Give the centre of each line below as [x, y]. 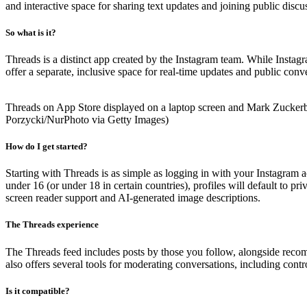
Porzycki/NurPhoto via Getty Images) [87, 119]
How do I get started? [47, 147]
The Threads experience [52, 225]
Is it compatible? [38, 291]
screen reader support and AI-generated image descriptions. [133, 198]
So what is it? [31, 32]
